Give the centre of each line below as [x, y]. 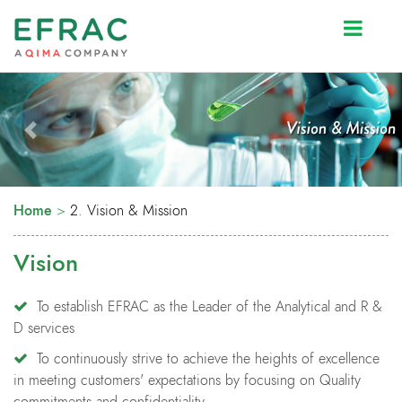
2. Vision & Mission [129, 211]
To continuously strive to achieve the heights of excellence [206, 359]
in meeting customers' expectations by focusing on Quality [187, 381]
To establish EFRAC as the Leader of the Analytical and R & [207, 307]
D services [44, 329]
